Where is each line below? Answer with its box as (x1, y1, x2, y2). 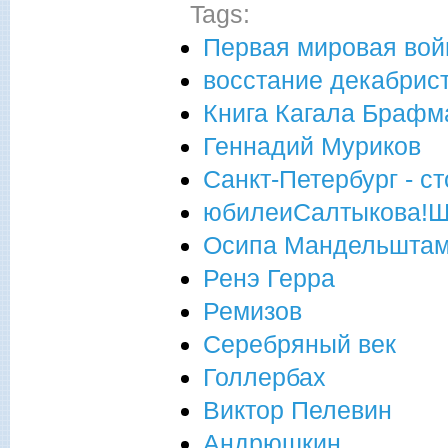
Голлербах (203, 362, 326, 391)
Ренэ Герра (203, 263, 335, 292)
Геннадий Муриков (203, 131, 421, 160)
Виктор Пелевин (203, 395, 392, 424)
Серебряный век (203, 329, 396, 358)
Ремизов (203, 296, 302, 325)
